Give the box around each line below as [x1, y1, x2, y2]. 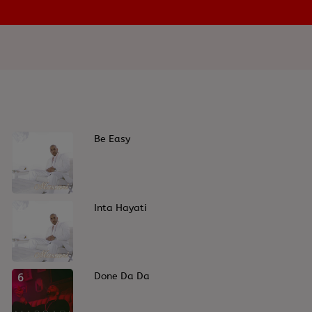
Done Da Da [94, 270, 150, 283]
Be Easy [94, 133, 131, 145]
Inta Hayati [94, 201, 148, 214]
